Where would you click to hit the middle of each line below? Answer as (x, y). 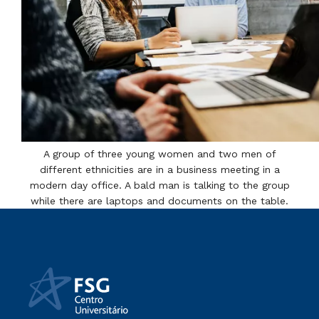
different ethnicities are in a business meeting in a (159, 169)
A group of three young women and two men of (159, 154)
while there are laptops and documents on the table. (159, 201)
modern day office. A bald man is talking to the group (159, 185)
